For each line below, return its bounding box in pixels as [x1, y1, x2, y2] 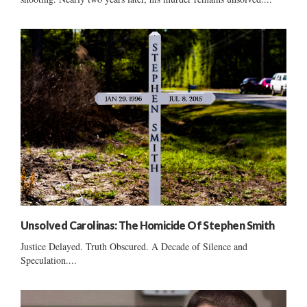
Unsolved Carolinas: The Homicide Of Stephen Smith [21, 219, 275, 232]
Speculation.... [21, 254, 77, 267]
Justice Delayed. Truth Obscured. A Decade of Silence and [21, 240, 247, 254]
